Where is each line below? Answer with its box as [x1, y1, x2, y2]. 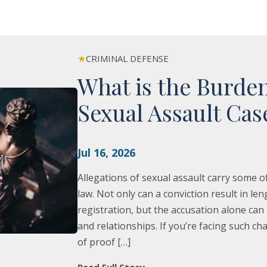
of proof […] [77, 235, 131, 249]
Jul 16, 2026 [77, 145, 135, 160]
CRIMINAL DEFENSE [85, 52, 169, 64]
